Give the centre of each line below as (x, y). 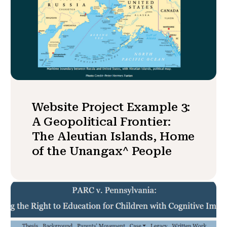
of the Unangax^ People (102, 151)
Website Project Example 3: (111, 107)
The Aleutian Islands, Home (113, 137)
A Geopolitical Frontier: (101, 122)
